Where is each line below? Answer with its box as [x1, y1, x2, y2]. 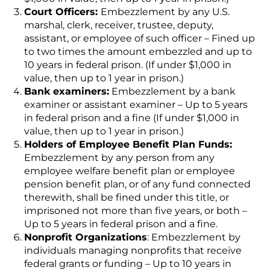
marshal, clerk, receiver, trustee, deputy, [24, 19, 213, 31]
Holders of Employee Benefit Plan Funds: [24, 139, 232, 150]
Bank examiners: [24, 86, 109, 97]
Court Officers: [24, 6, 101, 17]
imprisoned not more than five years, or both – [24, 205, 247, 216]
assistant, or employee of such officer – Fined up [24, 33, 255, 44]
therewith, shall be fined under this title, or [24, 192, 229, 203]
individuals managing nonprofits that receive [24, 245, 242, 256]
